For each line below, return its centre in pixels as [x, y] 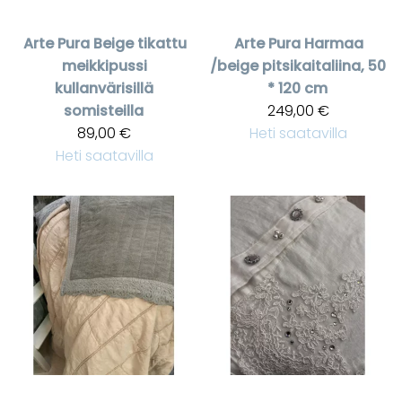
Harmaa [334, 43]
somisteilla [103, 110]
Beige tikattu [140, 43]
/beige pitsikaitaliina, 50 [298, 66]
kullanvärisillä [104, 88]
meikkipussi [104, 66]
